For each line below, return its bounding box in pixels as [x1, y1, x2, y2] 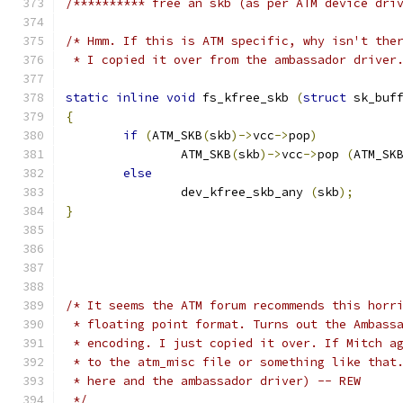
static [66, 90, 109, 105]
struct [303, 90, 346, 105]
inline [116, 90, 159, 105]
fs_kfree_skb [195, 90, 296, 105]
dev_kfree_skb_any [181, 184, 310, 200]
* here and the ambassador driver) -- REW [66, 373, 361, 389]
